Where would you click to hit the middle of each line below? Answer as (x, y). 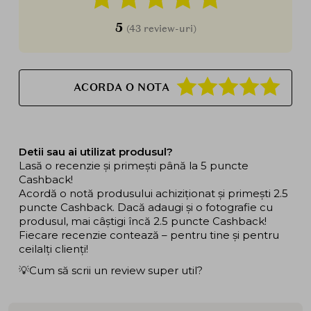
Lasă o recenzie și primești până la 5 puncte (134, 165)
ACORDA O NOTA (121, 88)
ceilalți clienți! (53, 249)
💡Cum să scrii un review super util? (111, 271)
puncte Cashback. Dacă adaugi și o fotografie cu (146, 207)
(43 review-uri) (161, 28)
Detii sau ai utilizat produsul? (96, 151)
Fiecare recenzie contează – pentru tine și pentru (149, 235)
